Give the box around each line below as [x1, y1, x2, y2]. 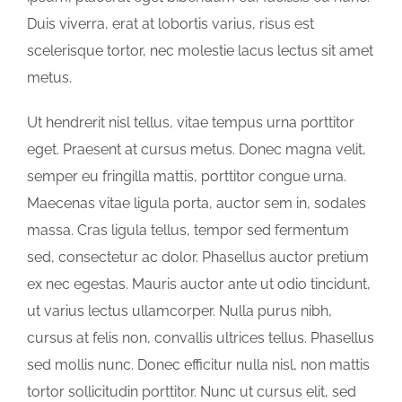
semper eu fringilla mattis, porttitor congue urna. [27, 168, 346, 186]
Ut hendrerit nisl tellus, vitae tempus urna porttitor [27, 114, 354, 132]
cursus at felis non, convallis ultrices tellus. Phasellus [27, 329, 374, 347]
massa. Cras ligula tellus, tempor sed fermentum [27, 222, 349, 240]
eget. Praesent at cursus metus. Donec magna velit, [27, 141, 366, 159]
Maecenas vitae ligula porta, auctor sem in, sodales [27, 195, 366, 213]
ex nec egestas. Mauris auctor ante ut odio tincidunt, [27, 275, 371, 293]
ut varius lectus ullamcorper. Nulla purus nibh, [27, 302, 332, 320]
